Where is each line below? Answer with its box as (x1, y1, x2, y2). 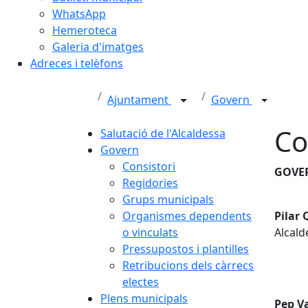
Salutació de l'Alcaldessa (100, 126, 225, 141)
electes (122, 274, 159, 289)
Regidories (122, 175, 178, 190)
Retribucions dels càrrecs (122, 258, 254, 273)
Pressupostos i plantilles (122, 241, 249, 256)
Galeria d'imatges (52, 39, 144, 54)
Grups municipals (122, 192, 214, 207)
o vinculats (122, 225, 178, 240)
